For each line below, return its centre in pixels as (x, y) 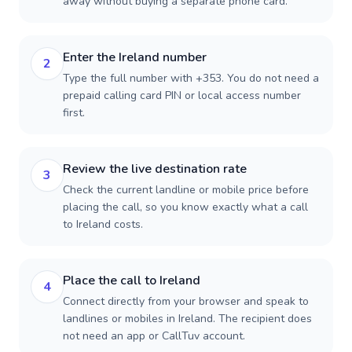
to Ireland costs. (103, 224)
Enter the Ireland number (135, 57)
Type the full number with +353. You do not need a (191, 78)
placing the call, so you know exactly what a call (185, 207)
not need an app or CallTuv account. (154, 336)
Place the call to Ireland (132, 280)
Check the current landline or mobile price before (186, 190)
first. (74, 113)
